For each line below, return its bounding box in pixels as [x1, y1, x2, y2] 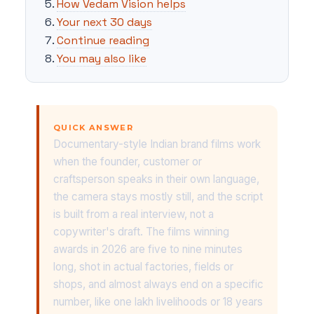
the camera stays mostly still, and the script [53, 189, 263, 203]
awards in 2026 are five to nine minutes [53, 242, 243, 256]
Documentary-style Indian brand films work [53, 137, 261, 151]
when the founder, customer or [53, 154, 202, 168]
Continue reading [57, 32, 149, 48]
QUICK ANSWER [53, 122, 134, 132]
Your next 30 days [57, 14, 152, 29]
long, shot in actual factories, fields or [53, 259, 233, 273]
